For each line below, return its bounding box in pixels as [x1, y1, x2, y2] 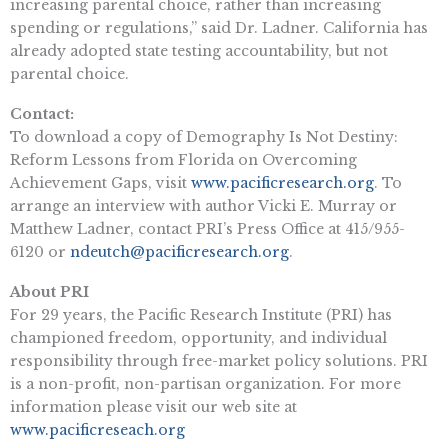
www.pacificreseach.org [10, 420, 185, 439]
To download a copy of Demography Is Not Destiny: [10, 127, 398, 146]
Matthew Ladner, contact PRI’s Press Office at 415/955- [10, 219, 405, 238]
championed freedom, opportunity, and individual [10, 328, 387, 347]
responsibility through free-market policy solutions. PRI [10, 351, 428, 370]
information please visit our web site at [10, 397, 297, 416]
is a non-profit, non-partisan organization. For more [10, 374, 401, 393]
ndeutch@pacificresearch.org [70, 242, 289, 261]
